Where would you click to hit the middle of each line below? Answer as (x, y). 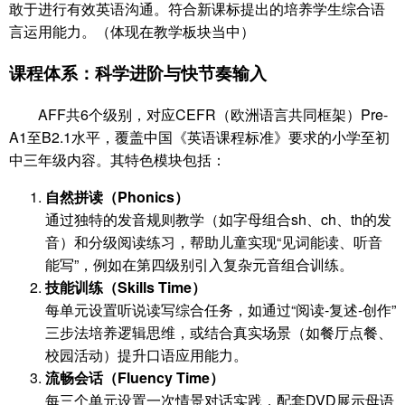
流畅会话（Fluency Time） (135, 377)
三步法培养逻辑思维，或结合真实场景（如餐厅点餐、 (219, 332)
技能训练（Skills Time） (126, 287)
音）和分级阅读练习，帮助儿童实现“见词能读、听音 (214, 241)
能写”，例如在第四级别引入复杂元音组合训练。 (199, 264)
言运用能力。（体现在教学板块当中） (132, 32)
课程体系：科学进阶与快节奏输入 (138, 73)
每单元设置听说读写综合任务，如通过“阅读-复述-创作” (221, 309)
